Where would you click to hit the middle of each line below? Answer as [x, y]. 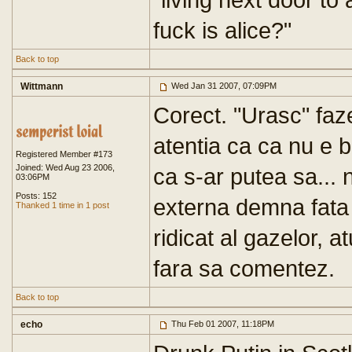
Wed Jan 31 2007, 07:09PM [223, 86]
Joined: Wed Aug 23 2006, [65, 167]
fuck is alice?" [222, 30]
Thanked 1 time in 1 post [62, 205]
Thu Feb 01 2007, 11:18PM [222, 324]
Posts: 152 [36, 196]
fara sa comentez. [244, 268]
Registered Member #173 [64, 154]
